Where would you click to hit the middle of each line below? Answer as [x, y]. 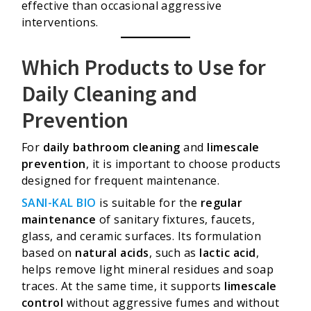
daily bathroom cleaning [111, 147]
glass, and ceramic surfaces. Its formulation [142, 236]
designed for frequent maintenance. [121, 180]
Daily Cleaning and [109, 93]
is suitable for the [148, 202]
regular [221, 202]
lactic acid [228, 252]
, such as [174, 252]
